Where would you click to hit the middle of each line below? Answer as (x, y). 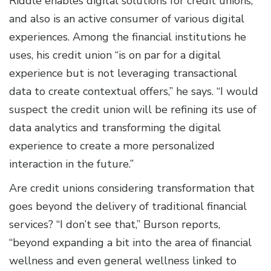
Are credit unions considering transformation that (132, 188)
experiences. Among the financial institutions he (128, 37)
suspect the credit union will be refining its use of (133, 110)
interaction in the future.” (71, 164)
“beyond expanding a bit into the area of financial (130, 243)
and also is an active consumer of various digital (127, 19)
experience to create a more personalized (112, 146)
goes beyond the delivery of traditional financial (128, 207)
